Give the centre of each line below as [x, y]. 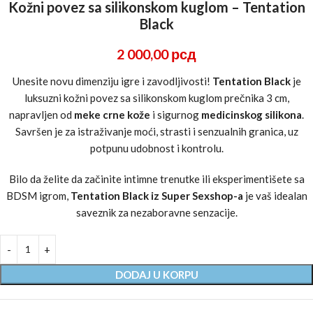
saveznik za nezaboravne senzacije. [156, 212]
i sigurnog [176, 114]
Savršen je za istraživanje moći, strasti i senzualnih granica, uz [156, 131]
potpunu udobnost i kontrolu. [156, 148]
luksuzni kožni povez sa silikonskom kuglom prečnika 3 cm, [156, 97]
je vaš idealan [275, 195]
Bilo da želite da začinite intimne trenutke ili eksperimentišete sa [156, 179]
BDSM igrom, [38, 195]
